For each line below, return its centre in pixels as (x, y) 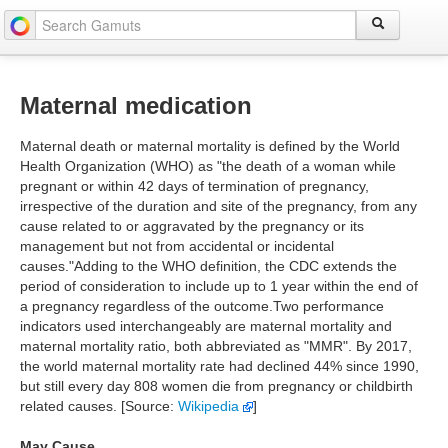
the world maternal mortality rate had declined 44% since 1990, (219, 366)
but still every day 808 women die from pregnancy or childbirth (216, 386)
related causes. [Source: (99, 406)
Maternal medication (136, 105)
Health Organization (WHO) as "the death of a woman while (208, 166)
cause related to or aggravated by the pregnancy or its (192, 226)
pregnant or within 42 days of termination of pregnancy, (194, 186)
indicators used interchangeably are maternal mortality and (206, 326)
